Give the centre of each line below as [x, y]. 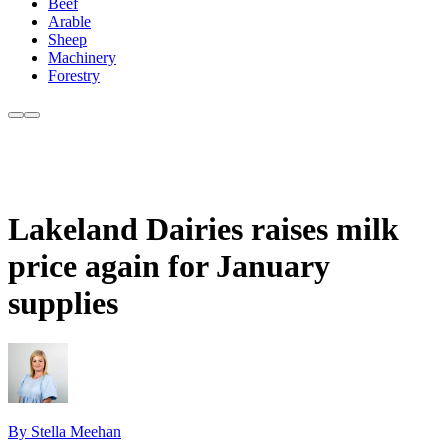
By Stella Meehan [64, 432]
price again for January [169, 265]
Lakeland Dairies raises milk [203, 228]
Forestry [74, 76]
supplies [63, 302]
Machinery [82, 58]
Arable [69, 22]
